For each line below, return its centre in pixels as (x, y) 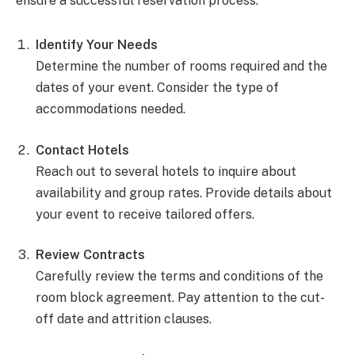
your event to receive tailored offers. (145, 214)
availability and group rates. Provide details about (184, 193)
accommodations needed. (111, 109)
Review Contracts (90, 255)
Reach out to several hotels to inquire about (166, 171)
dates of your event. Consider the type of (157, 88)
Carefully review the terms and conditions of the (179, 277)
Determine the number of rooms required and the (181, 67)
